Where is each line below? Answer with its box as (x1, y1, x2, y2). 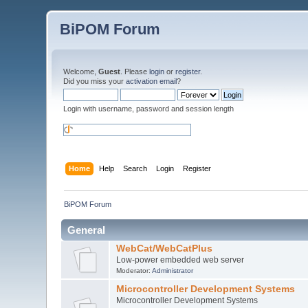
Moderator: (115, 266, 152, 274)
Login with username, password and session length (63, 104, 234, 113)
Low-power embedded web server (115, 254, 244, 265)
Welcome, (63, 67, 99, 76)
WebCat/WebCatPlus (115, 243, 212, 254)
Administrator (151, 266, 193, 274)
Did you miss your (63, 77, 126, 85)
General (67, 223, 106, 236)
